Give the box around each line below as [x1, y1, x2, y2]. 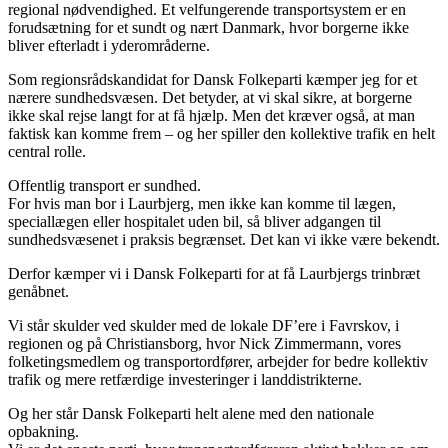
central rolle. [8, 143, 86, 161]
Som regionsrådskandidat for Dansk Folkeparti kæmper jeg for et [8, 71, 417, 89]
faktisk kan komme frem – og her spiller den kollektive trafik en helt [8, 125, 435, 143]
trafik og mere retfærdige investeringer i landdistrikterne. [8, 371, 362, 389]
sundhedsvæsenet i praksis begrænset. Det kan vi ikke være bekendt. [8, 231, 440, 249]
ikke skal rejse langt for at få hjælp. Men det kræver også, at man [8, 107, 415, 125]
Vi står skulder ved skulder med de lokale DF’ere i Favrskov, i [8, 317, 399, 335]
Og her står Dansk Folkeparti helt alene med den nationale [8, 405, 374, 423]
